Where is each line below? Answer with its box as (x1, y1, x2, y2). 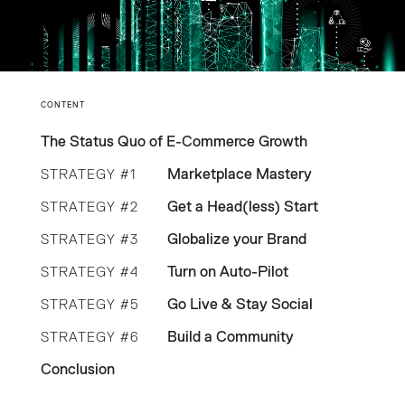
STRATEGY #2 (40, 200, 138, 214)
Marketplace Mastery (166, 166, 312, 183)
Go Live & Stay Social (166, 297, 313, 313)
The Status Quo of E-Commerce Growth (40, 134, 307, 150)
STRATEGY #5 (40, 297, 139, 312)
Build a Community (166, 329, 294, 345)
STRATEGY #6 (40, 330, 139, 344)
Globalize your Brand (166, 231, 306, 248)
